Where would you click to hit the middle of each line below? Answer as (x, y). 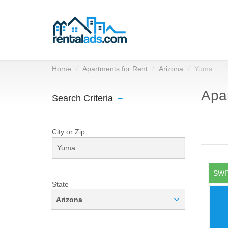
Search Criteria (82, 98)
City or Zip (68, 132)
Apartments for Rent (115, 69)
